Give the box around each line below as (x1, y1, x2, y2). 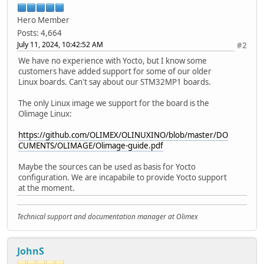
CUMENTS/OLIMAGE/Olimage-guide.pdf (18, 140, 163, 151)
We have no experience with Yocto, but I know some (18, 55, 207, 66)
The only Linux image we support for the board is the (18, 97, 209, 108)
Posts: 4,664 (17, 27, 62, 38)
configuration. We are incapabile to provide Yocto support (18, 171, 227, 183)
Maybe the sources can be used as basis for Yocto (18, 161, 196, 172)
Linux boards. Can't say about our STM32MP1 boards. (18, 76, 211, 87)
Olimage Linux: (18, 108, 72, 119)
